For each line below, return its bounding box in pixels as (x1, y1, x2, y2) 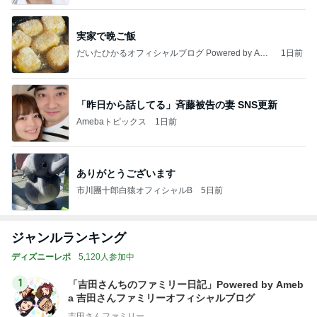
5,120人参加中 (79, 252, 134, 262)
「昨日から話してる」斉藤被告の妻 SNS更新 (76, 98, 277, 110)
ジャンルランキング (11, 231, 126, 245)
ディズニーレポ (11, 252, 71, 262)
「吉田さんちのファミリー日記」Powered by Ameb (68, 279, 304, 290)
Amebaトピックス (76, 116, 146, 127)
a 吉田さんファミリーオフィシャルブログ (68, 292, 255, 304)
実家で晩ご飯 (76, 30, 136, 42)
